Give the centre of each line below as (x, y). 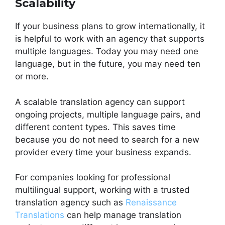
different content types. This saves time (95, 127)
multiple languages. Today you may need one (107, 51)
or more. (32, 77)
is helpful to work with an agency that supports (110, 39)
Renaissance (151, 203)
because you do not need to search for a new (107, 139)
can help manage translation (123, 215)
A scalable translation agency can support (100, 102)
